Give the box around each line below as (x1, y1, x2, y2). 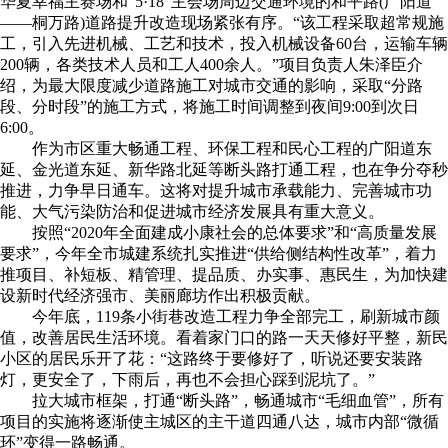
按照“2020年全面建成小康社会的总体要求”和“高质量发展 (32, 224, 437, 241)
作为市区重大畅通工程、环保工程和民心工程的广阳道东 (32, 140, 432, 157)
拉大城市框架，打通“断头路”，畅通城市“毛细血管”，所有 (32, 392, 444, 409)
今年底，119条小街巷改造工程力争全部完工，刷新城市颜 (32, 308, 440, 325)
